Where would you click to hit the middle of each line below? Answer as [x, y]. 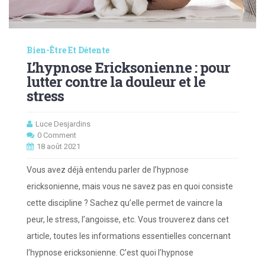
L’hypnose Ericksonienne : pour [128, 68]
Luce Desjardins [63, 124]
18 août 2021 [59, 147]
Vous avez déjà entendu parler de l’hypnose [108, 170]
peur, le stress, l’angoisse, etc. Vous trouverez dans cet [128, 220]
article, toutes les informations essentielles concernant [129, 236]
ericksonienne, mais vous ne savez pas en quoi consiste [130, 187]
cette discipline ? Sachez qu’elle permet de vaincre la [125, 203]
